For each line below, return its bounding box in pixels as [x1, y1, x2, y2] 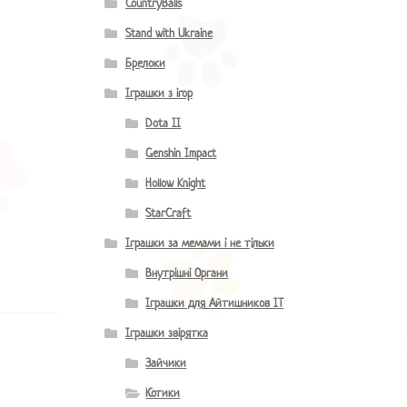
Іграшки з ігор [124, 87, 193, 102]
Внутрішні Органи [145, 267, 229, 282]
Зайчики [145, 357, 187, 372]
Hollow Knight [145, 177, 206, 192]
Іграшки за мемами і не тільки [124, 237, 274, 252]
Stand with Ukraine [124, 27, 213, 42]
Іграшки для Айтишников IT [145, 297, 284, 312]
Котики [145, 387, 181, 402]
